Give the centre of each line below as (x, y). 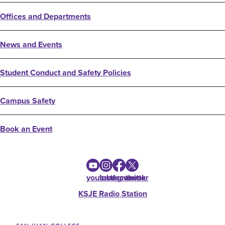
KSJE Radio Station (113, 194)
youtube (101, 178)
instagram (118, 178)
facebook (129, 178)
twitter (137, 178)
